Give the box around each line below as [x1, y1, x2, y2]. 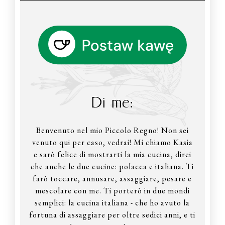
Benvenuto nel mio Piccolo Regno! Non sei [36, 125, 189, 136]
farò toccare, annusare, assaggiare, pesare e [33, 173, 192, 184]
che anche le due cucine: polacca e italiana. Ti [31, 161, 194, 172]
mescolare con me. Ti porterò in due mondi [35, 185, 190, 196]
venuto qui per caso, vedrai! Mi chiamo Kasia [32, 137, 193, 148]
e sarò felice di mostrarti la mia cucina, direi [33, 149, 191, 160]
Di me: [91, 92, 134, 111]
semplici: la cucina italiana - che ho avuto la [35, 197, 190, 208]
